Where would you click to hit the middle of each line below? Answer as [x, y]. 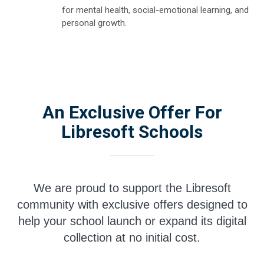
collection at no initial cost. [132, 237]
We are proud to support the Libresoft [132, 188]
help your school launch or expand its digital [132, 221]
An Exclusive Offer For [132, 112]
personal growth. [94, 23]
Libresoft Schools [132, 131]
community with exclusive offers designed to [132, 204]
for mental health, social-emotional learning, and [155, 10]
